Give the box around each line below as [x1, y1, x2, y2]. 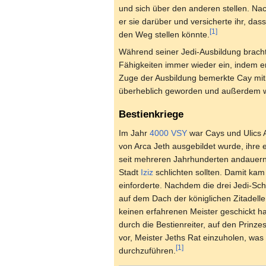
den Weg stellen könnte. [119, 30, 210, 40]
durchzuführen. [119, 245, 176, 255]
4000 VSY [150, 128, 187, 138]
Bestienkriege [119, 108, 183, 120]
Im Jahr [119, 128, 150, 138]
